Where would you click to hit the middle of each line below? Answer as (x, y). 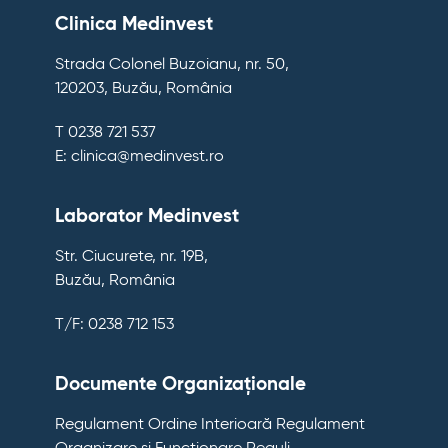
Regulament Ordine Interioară (163, 424)
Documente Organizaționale (180, 384)
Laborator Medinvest (147, 216)
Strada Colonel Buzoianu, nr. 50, (172, 64)
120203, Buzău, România (143, 88)
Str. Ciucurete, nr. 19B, (131, 256)
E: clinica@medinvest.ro (139, 156)
